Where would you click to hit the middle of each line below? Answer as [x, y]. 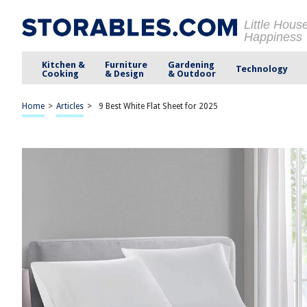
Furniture [126, 64]
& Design [125, 73]
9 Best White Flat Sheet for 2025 [158, 106]
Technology [261, 69]
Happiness [273, 37]
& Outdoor [192, 73]
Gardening [191, 64]
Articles [70, 106]
